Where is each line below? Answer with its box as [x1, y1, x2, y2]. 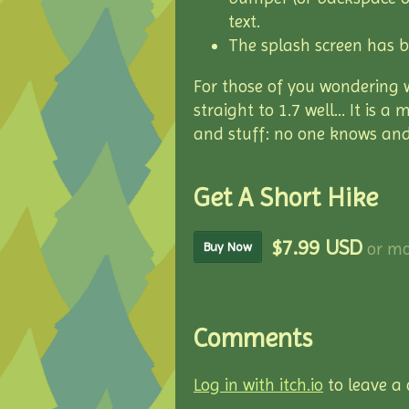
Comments [194, 322, 312, 353]
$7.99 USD [271, 235, 362, 259]
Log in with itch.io [194, 375, 323, 396]
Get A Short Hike [194, 183, 378, 213]
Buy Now [204, 239, 252, 254]
